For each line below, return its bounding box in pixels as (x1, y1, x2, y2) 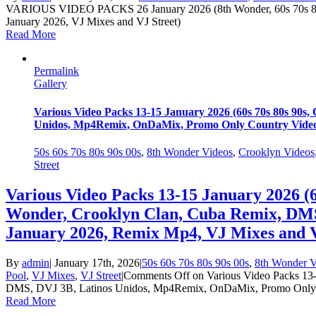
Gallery (34, 78, 67, 90)
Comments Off (123, 269, 190, 281)
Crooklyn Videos (238, 145, 315, 158)
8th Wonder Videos (147, 145, 233, 158)
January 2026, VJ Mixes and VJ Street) (6, 16, 181, 28)
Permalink (34, 65, 79, 78)
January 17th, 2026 (54, 256, 140, 269)
